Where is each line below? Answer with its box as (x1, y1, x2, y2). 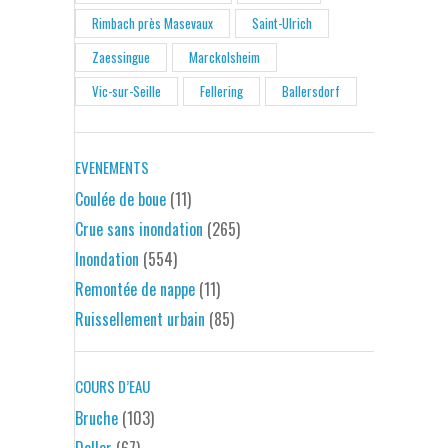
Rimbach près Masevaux (92, 12, 213, 33)
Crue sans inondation (75, 216, 203, 241)
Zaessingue (92, 46, 150, 67)
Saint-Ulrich (252, 12, 312, 33)
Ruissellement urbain (75, 306, 205, 331)
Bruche (75, 405, 118, 430)
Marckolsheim (189, 46, 260, 67)
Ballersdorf (282, 80, 340, 101)
